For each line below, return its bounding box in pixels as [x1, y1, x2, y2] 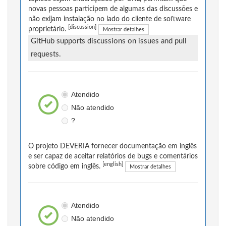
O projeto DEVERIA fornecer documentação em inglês [28, 143, 197, 150]
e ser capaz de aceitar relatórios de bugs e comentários [28, 153, 198, 160]
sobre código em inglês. [28, 163, 102, 171]
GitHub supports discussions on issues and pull [31, 37, 187, 45]
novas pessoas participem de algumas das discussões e [28, 6, 198, 13]
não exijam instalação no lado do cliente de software [28, 16, 191, 23]
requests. [31, 50, 61, 59]
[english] [102, 162, 123, 167]
